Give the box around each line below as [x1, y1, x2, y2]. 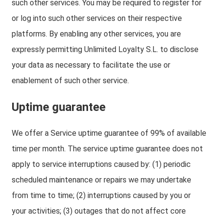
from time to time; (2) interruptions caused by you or [12, 191, 191, 200]
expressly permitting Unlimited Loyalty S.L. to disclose [12, 45, 199, 54]
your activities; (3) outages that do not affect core [12, 206, 186, 216]
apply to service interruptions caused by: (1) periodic [12, 160, 191, 169]
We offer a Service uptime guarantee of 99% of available [12, 128, 206, 138]
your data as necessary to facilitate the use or [12, 60, 170, 70]
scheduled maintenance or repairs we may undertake [12, 175, 191, 184]
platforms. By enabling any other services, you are [12, 29, 181, 38]
